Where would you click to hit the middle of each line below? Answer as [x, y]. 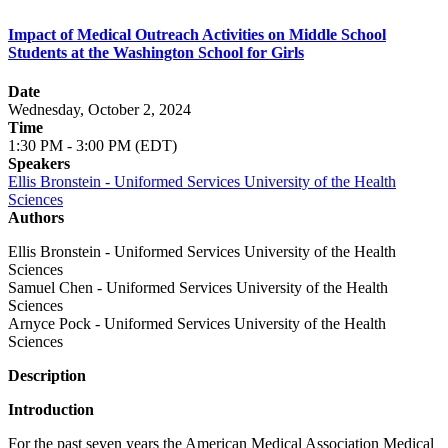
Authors [36, 217]
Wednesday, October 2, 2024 [99, 109]
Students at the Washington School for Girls [156, 52]
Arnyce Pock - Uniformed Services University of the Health [197, 323]
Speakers [39, 163]
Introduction [51, 409]
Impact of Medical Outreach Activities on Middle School [197, 34]
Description [47, 375]
